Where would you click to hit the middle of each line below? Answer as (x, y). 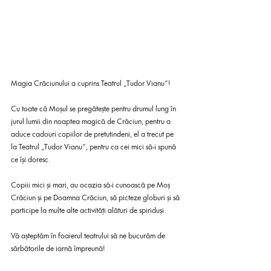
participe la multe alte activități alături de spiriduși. (88, 211)
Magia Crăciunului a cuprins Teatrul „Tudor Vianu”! (90, 83)
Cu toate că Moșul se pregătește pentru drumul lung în (94, 109)
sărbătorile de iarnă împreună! (58, 249)
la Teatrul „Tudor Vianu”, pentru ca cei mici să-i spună (94, 147)
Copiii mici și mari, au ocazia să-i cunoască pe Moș (91, 185)
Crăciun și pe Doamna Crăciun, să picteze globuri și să (96, 198)
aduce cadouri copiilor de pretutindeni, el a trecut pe (93, 134)
